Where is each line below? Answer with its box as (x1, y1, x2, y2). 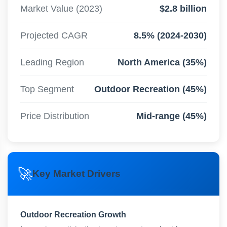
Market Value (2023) (20, 4, 102, 14)
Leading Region (20, 57, 84, 67)
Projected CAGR (20, 30, 88, 41)
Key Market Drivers (32, 168, 121, 179)
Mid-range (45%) (136, 111, 207, 121)
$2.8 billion (160, 4, 207, 14)
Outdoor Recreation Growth (20, 210, 126, 219)
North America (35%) (118, 57, 207, 67)
